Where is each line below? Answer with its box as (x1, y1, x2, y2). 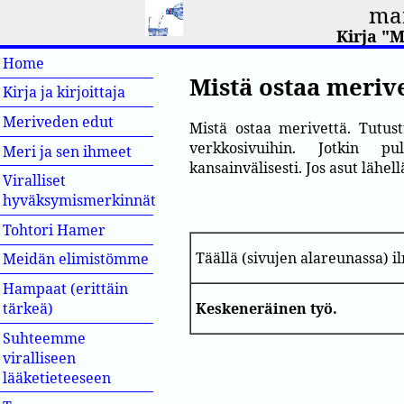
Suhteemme (3, 327, 87, 348)
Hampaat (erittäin (3, 278, 129, 298)
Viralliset (3, 170, 67, 191)
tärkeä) (3, 298, 54, 318)
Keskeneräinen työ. (196, 298, 338, 319)
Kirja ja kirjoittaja (3, 82, 126, 103)
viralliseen (3, 347, 77, 368)
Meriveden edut (3, 111, 115, 132)
